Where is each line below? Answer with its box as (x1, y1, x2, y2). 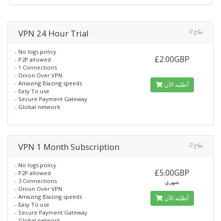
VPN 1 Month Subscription (18, 141, 119, 152)
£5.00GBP (154, 167, 190, 178)
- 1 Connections (15, 64, 57, 71)
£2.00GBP (154, 54, 190, 65)
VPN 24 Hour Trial (18, 28, 89, 39)
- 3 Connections (15, 177, 57, 184)
